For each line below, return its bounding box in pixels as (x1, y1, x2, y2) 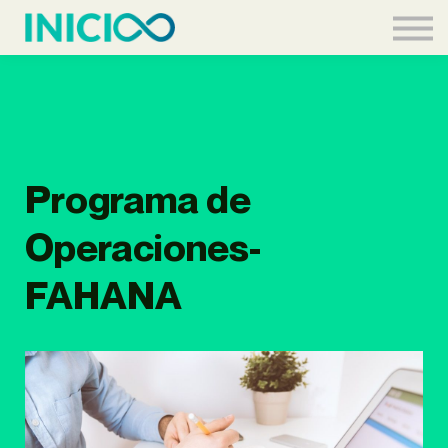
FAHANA (25, 272, 182, 318)
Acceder (182, 21, 266, 48)
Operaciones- (25, 224, 261, 270)
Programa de (25, 176, 251, 222)
